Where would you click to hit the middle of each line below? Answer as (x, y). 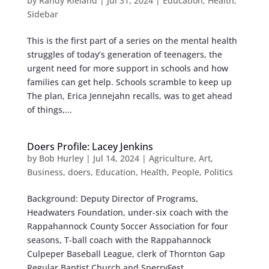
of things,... (49, 110)
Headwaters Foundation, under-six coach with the (127, 213)
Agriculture (171, 159)
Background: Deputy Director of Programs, (112, 199)
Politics (218, 172)
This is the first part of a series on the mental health (132, 41)
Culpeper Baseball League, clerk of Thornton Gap (126, 254)
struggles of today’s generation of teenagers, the (124, 55)
